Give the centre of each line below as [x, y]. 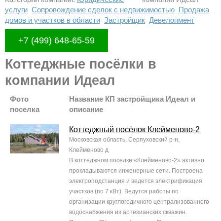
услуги [16, 10]
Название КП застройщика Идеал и [132, 99]
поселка [25, 110]
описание [86, 110]
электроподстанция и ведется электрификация [136, 181]
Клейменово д [89, 150]
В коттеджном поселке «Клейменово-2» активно [137, 161]
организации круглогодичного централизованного [139, 202]
